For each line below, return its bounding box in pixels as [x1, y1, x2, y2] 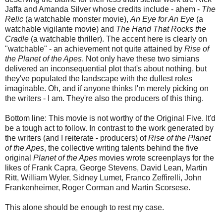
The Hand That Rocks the [116, 25, 206, 34]
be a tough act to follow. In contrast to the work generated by [5, 124, 214, 133]
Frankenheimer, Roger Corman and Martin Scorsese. [5, 183, 190, 192]
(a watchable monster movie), [23, 15, 130, 24]
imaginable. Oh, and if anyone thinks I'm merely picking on [5, 84, 209, 93]
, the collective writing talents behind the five [44, 144, 198, 153]
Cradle [5, 35, 29, 44]
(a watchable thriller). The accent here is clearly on [29, 35, 207, 44]
